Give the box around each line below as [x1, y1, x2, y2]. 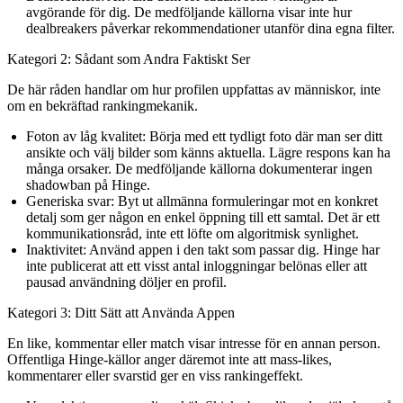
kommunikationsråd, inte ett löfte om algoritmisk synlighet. [25, 225, 359, 241]
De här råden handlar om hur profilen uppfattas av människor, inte [7, 81, 381, 97]
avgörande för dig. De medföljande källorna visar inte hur [25, 4, 352, 20]
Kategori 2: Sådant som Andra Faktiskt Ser [7, 50, 250, 67]
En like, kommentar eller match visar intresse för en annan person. [7, 335, 381, 351]
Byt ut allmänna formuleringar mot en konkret [113, 193, 378, 209]
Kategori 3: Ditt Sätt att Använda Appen [7, 304, 235, 320]
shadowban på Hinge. [25, 176, 150, 193]
